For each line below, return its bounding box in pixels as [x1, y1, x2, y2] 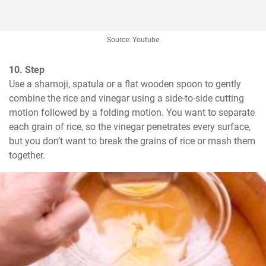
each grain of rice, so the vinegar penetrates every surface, [9, 121, 251, 133]
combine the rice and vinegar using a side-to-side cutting [9, 93, 244, 104]
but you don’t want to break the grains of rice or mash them [9, 135, 255, 147]
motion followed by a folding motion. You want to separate [9, 107, 255, 119]
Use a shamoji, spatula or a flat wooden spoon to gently [9, 78, 241, 90]
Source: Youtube [107, 36, 159, 45]
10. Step [9, 64, 45, 76]
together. [9, 150, 45, 161]
